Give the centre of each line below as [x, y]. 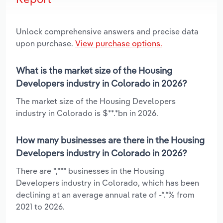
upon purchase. [46, 43]
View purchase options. [119, 43]
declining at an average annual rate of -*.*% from [105, 194]
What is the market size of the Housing [94, 70]
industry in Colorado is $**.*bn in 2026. [87, 113]
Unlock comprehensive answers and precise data [107, 31]
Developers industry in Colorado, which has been [108, 182]
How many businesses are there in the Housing [110, 140]
